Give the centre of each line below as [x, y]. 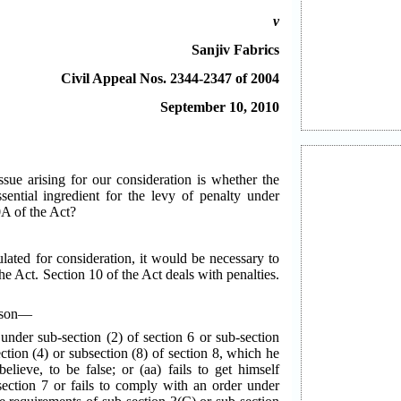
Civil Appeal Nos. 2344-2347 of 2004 [170, 78]
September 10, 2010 [220, 107]
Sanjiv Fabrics [235, 50]
